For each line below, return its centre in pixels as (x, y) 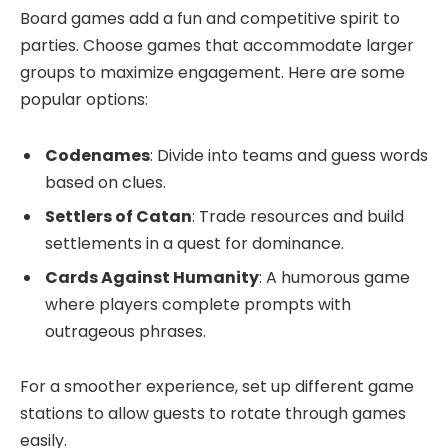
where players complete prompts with (198, 304)
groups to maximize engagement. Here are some (212, 73)
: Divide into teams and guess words (289, 155)
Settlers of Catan (118, 216)
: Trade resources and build (298, 216)
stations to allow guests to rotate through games (213, 414)
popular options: (84, 100)
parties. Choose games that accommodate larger (217, 46)
